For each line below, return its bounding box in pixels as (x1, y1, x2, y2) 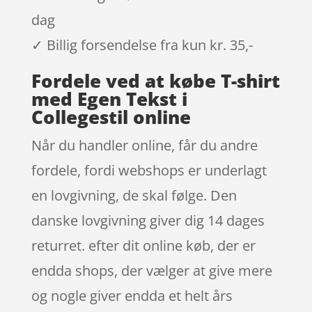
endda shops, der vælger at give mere (31, 260, 272, 280)
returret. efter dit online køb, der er (31, 235, 256, 255)
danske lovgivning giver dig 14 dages (31, 210, 265, 230)
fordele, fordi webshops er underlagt (31, 160, 267, 180)
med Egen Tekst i (31, 86, 187, 111)
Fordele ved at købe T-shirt (31, 68, 280, 93)
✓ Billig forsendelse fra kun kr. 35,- (31, 35, 253, 54)
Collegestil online (31, 104, 191, 130)
